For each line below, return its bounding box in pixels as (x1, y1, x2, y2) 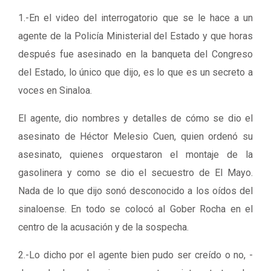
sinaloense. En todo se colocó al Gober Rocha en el (18, 203, 253, 215)
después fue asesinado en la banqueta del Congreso (18, 48, 253, 60)
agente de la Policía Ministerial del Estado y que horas (18, 30, 253, 42)
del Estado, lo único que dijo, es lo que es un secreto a (18, 67, 253, 78)
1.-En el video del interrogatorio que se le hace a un (18, 12, 253, 24)
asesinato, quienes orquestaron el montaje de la (18, 149, 253, 160)
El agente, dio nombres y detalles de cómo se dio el (18, 113, 253, 124)
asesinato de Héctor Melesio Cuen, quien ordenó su (18, 131, 253, 142)
